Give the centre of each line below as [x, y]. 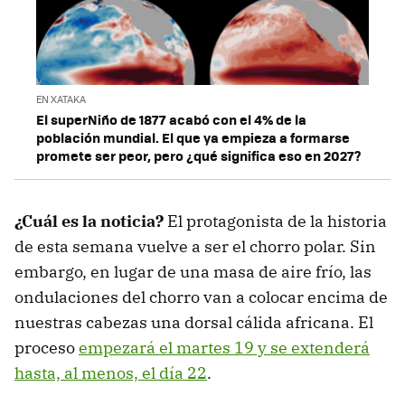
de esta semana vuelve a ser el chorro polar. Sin [195, 246]
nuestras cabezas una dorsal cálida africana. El [194, 322]
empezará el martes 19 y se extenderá [224, 347]
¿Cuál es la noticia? [89, 221]
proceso [47, 347]
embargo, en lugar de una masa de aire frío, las [193, 271]
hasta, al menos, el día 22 [111, 372]
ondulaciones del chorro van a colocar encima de [201, 297]
